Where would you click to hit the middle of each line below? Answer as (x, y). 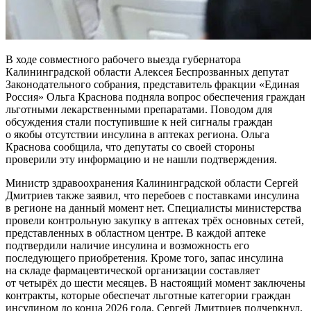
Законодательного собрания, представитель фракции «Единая (152, 84)
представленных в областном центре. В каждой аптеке (136, 233)
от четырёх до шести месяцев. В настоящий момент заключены (155, 283)
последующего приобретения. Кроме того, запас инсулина (144, 258)
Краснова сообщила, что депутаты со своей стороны (130, 146)
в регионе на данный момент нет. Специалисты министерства (153, 208)
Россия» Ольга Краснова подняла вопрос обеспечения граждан (155, 96)
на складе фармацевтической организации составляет (133, 270)
